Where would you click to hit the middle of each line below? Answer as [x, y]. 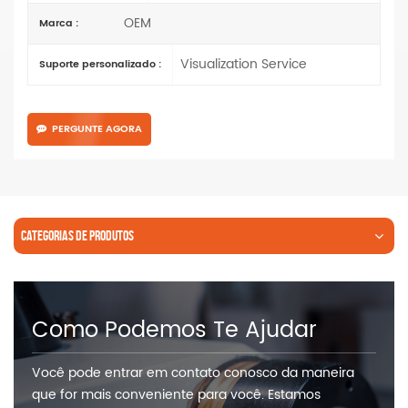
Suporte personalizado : [100, 64]
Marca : [59, 23]
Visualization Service [244, 65]
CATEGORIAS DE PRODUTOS [77, 235]
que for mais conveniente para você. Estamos [176, 394]
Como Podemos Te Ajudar [174, 330]
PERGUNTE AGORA [97, 129]
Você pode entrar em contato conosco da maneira [193, 372]
